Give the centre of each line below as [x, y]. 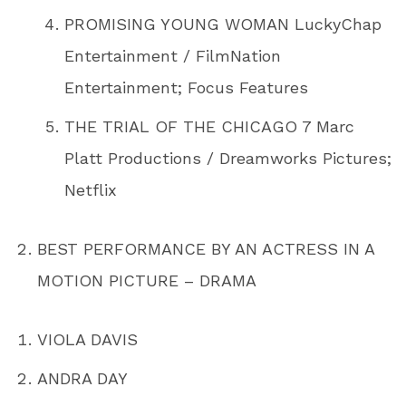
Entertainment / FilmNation [173, 55]
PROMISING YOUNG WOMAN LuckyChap [223, 24]
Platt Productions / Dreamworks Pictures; [228, 158]
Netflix [91, 189]
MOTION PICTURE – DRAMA [147, 280]
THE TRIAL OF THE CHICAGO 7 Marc [210, 126]
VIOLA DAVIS [88, 339]
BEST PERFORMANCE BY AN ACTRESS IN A [206, 248]
